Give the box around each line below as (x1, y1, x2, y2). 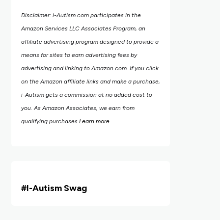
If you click (129, 65, 159, 72)
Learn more (79, 118, 110, 125)
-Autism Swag (28, 183, 87, 193)
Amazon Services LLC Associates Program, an (21, 25, 145, 32)
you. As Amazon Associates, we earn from (21, 105, 135, 111)
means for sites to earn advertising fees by (21, 52, 137, 58)
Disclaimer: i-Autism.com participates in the (21, 12, 141, 19)
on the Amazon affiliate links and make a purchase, (21, 78, 160, 85)
